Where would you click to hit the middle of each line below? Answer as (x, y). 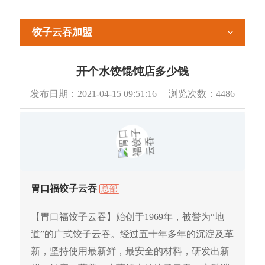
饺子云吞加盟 (62, 32)
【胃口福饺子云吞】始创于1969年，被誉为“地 (127, 217)
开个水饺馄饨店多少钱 (132, 71)
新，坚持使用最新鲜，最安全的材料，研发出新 (130, 251)
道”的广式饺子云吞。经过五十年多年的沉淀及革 (132, 234)
